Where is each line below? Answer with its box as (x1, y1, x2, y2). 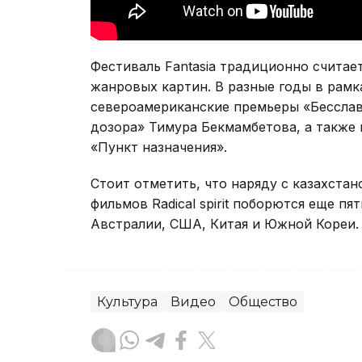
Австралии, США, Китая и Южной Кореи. (90, 216, 359, 233)
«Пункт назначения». (90, 139, 227, 156)
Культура (97, 294, 158, 310)
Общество (229, 294, 297, 310)
